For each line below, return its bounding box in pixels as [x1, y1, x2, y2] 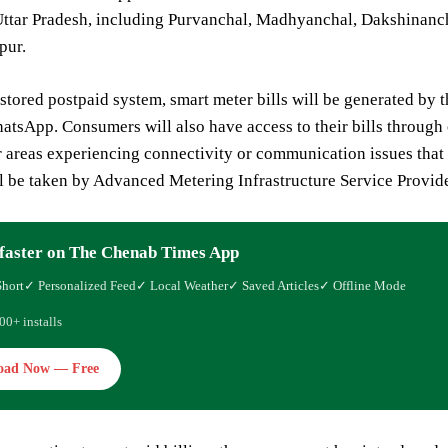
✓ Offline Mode [319, 278, 406, 294]
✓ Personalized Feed [24, 278, 136, 294]
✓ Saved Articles [228, 278, 319, 294]
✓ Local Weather [136, 278, 228, 294]
